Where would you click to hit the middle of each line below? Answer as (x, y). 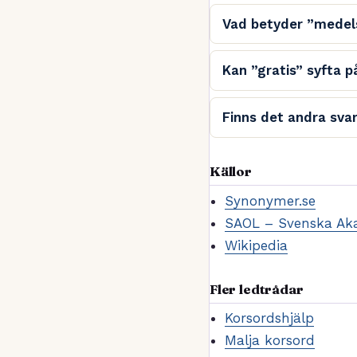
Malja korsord (269, 341)
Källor (231, 171)
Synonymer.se (270, 200)
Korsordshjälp (269, 318)
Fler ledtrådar (257, 289)
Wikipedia (256, 245)
